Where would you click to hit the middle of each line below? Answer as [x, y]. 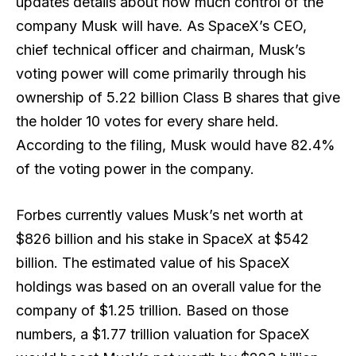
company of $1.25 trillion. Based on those [152, 310]
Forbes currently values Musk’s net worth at [159, 215]
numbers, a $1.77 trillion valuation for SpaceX [163, 334]
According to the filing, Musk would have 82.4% [176, 145]
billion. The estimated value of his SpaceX [153, 262]
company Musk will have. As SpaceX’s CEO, [161, 26]
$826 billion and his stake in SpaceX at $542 [163, 238]
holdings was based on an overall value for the [168, 286]
